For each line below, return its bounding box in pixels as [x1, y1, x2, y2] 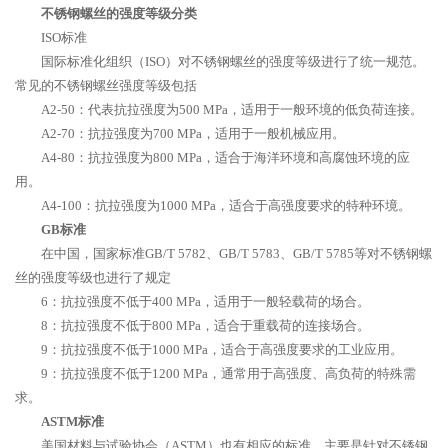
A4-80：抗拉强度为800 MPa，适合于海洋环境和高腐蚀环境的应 [41, 150, 410, 165]
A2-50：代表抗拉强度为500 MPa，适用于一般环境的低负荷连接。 [41, 102, 423, 117]
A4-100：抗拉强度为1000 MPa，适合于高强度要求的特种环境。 [41, 198, 411, 213]
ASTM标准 [41, 414, 104, 429]
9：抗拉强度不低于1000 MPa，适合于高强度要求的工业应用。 [41, 342, 403, 357]
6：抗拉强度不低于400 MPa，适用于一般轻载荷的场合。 [41, 294, 370, 309]
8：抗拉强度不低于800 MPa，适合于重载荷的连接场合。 [41, 318, 370, 333]
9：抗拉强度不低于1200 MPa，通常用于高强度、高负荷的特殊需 [41, 366, 416, 381]
